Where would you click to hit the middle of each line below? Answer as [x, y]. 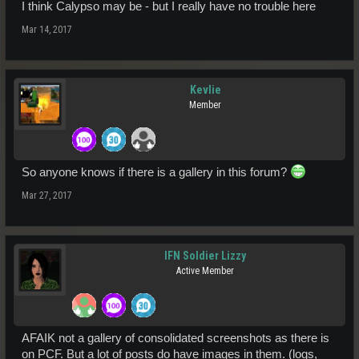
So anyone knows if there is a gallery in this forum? [156, 172]
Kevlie [205, 90]
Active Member [205, 271]
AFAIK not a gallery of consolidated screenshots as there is [175, 338]
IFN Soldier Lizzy [205, 256]
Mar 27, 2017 [47, 196]
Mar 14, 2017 [47, 30]
